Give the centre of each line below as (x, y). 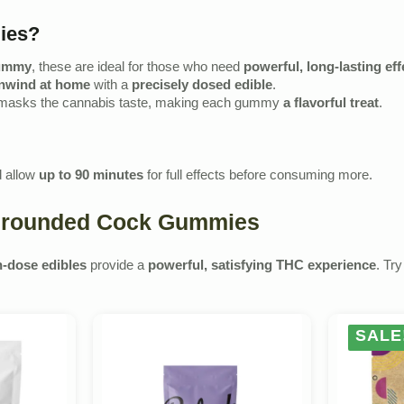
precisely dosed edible (202, 87)
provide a (117, 266)
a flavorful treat (331, 105)
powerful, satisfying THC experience (262, 266)
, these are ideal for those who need (138, 69)
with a (111, 87)
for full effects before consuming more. (258, 176)
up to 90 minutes (91, 176)
